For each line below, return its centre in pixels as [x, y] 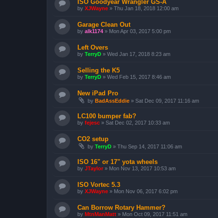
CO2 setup [93, 139]
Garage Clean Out [104, 24]
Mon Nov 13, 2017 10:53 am [142, 168]
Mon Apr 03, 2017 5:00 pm [140, 31]
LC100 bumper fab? [107, 116]
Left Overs [93, 47]
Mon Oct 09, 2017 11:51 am [155, 214]
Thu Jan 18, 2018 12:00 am [146, 8]
